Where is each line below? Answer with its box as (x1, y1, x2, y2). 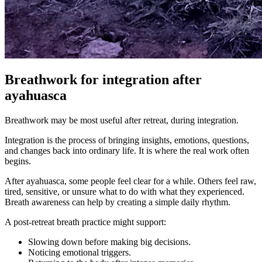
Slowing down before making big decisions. (28, 237, 191, 247)
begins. (5, 156, 31, 167)
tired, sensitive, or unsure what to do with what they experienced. (5, 187, 244, 197)
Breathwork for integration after (5, 72, 202, 88)
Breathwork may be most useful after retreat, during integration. (5, 115, 239, 126)
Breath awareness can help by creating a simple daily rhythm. (5, 197, 230, 208)
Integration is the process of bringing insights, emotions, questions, (5, 135, 249, 146)
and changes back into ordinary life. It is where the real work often (5, 146, 249, 156)
